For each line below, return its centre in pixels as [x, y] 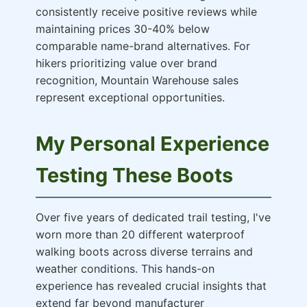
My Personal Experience [152, 144]
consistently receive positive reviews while [146, 12]
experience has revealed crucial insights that [151, 286]
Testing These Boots [134, 175]
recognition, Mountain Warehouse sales [137, 81]
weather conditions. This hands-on [125, 269]
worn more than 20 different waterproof [140, 235]
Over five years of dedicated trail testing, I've [153, 218]
